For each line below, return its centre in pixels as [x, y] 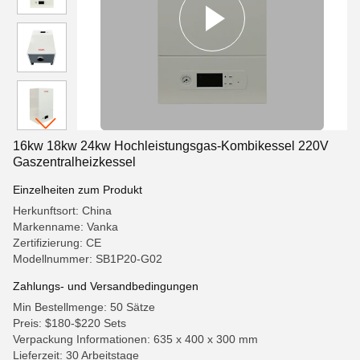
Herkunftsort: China [62, 211]
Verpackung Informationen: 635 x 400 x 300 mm [135, 339]
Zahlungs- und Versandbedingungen [106, 286]
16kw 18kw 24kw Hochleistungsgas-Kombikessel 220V [171, 146]
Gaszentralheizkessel [74, 162]
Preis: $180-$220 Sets [70, 323]
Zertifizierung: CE [57, 243]
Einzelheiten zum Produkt [78, 190]
